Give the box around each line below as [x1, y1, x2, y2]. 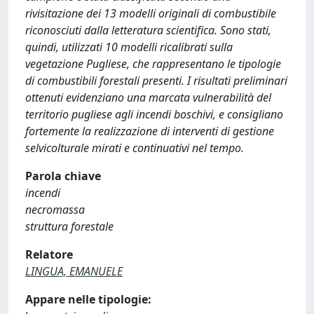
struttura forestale [25, 219, 114, 234]
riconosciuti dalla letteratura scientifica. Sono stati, [25, 22, 271, 38]
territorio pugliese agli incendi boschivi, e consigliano [25, 107, 283, 122]
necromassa [25, 202, 85, 217]
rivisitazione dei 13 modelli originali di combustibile [25, 6, 276, 21]
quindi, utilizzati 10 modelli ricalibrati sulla [25, 39, 233, 55]
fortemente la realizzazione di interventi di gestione [25, 123, 274, 139]
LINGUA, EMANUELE [25, 264, 123, 279]
